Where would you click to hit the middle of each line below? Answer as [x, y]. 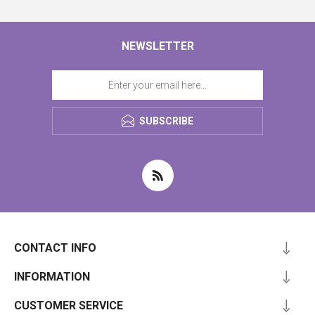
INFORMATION [52, 277]
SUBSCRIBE [166, 121]
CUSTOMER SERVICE [69, 306]
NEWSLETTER [157, 46]
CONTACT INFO [55, 248]
